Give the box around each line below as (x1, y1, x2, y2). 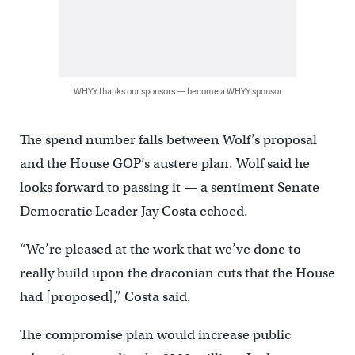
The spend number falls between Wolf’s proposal (19, 132, 317, 149)
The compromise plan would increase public (19, 326, 291, 344)
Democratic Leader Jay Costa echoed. (19, 203, 248, 220)
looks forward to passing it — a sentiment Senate (19, 179, 319, 197)
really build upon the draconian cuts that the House (19, 265, 335, 282)
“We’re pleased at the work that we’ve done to (19, 241, 301, 258)
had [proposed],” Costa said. (19, 288, 191, 306)
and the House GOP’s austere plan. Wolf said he (19, 155, 310, 173)
